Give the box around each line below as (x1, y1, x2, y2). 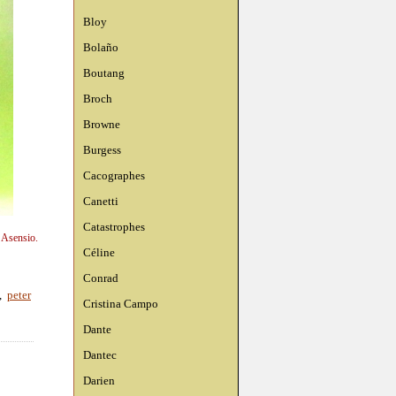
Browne (83, 118, 120, 131)
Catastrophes (83, 220, 145, 233)
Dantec (83, 348, 117, 362)
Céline (83, 246, 115, 259)
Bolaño (83, 41, 118, 54)
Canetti (83, 194, 118, 208)
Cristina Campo (83, 297, 158, 310)
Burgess (83, 143, 121, 156)
